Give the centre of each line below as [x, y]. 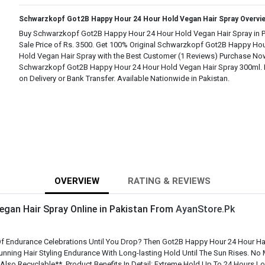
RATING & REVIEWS [169, 181]
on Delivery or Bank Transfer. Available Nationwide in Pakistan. [124, 78]
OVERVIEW [77, 181]
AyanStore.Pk [205, 209]
